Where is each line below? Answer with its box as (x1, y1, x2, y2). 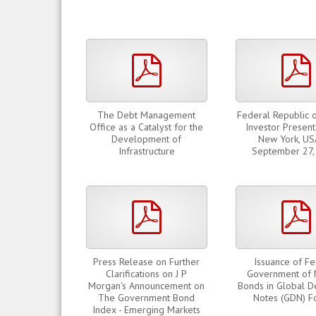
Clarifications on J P (106, 267, 187, 280)
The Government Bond (98, 291, 195, 304)
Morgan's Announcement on (88, 279, 205, 292)
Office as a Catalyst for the (90, 121, 203, 133)
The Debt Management (97, 109, 195, 121)
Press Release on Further (93, 255, 200, 268)
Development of (111, 133, 181, 145)
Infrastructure (118, 145, 175, 157)
